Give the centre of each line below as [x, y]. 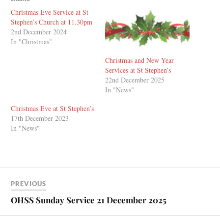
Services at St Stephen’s [138, 70]
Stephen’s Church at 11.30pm [52, 22]
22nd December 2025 [135, 80]
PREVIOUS [29, 183]
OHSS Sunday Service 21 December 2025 [89, 200]
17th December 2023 [40, 118]
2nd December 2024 [39, 31]
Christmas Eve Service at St [50, 12]
